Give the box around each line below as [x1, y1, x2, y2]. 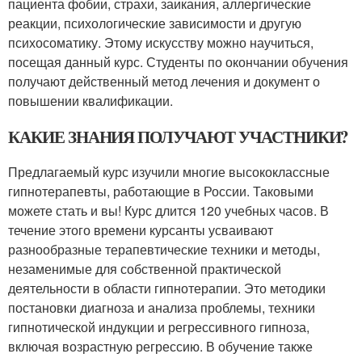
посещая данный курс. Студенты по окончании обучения [8, 53, 348, 71]
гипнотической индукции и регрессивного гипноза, [8, 318, 309, 336]
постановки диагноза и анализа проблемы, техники [8, 298, 315, 317]
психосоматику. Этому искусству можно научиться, [8, 33, 314, 52]
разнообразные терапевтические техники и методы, [8, 240, 320, 259]
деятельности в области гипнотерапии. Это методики [8, 279, 326, 297]
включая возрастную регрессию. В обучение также [8, 337, 313, 356]
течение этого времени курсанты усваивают [8, 221, 273, 239]
